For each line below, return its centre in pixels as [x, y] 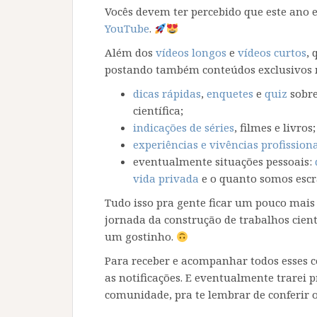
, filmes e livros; [275, 128]
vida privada [166, 179]
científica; [158, 111]
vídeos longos [191, 53]
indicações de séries [184, 128]
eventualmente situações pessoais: [224, 162]
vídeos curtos [272, 53]
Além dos [130, 53]
